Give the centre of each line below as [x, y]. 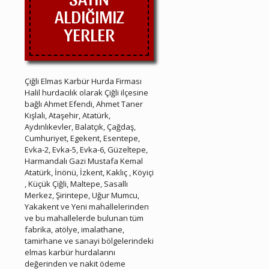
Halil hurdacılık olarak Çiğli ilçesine [86, 93]
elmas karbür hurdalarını [70, 252]
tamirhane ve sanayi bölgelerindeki [89, 241]
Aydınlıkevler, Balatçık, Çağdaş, [80, 127]
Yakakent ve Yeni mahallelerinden [87, 207]
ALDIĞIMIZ [89, 16]
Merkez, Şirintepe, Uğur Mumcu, [82, 195]
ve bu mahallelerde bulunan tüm [84, 218]
